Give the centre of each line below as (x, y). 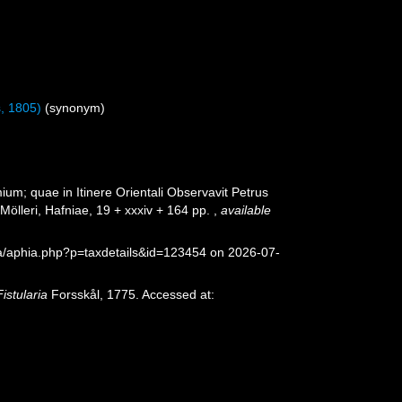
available (246, 210)
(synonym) (75, 108)
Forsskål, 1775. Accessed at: (131, 294)
